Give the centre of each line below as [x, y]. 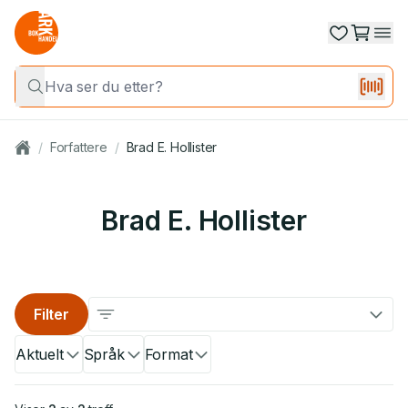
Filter [51, 314]
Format [168, 354]
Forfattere [78, 147]
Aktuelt [40, 354]
